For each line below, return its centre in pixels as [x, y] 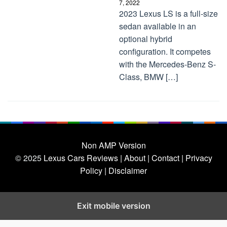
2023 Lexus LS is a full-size [168, 13]
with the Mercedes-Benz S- [167, 64]
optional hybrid [146, 39]
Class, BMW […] [148, 77]
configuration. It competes [165, 51]
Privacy [199, 158]
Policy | [93, 171]
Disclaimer [128, 171]
